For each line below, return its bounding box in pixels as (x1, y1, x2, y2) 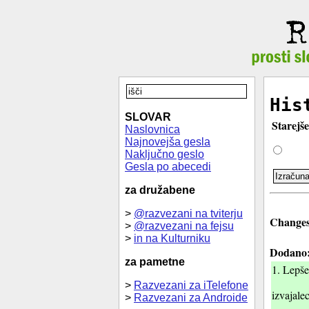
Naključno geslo (125, 148, 204, 160)
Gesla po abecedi (125, 161, 211, 172)
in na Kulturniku (134, 232, 210, 244)
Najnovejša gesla (125, 136, 210, 148)
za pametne (125, 256, 185, 268)
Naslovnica (125, 123, 180, 135)
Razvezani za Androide (134, 292, 248, 303)
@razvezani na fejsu (134, 220, 234, 232)
